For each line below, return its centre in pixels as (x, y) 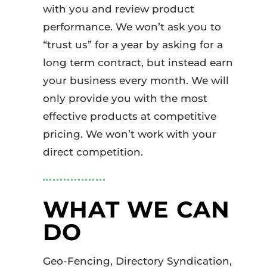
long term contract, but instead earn (138, 63)
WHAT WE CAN (136, 210)
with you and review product (118, 9)
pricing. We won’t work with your (129, 134)
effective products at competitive (129, 117)
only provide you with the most (125, 99)
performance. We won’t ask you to (132, 27)
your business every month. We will (136, 81)
